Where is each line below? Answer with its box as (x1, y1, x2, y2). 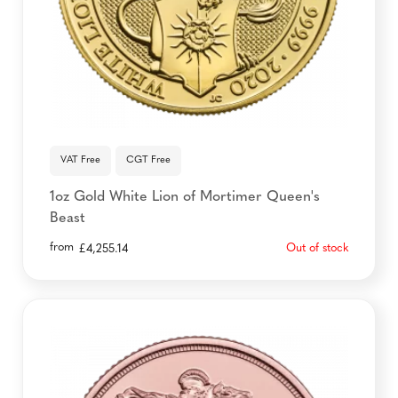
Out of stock (286, 242, 348, 254)
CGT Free (126, 155, 171, 165)
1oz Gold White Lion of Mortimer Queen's (50, 189, 320, 204)
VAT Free (60, 155, 100, 165)
